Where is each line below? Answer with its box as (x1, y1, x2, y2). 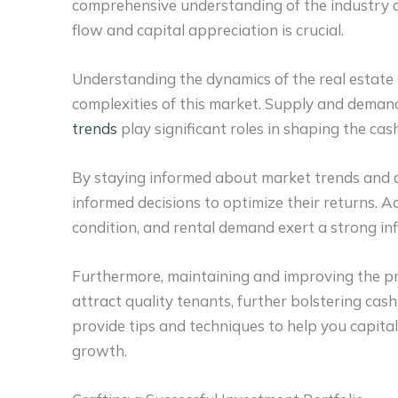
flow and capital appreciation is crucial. (72, 20, 344, 39)
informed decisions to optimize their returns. (72, 193, 381, 212)
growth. (72, 341, 127, 361)
